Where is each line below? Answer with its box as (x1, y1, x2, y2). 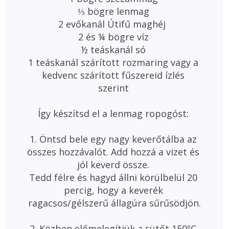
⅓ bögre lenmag (77, 5, 152, 17)
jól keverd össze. (77, 158, 152, 171)
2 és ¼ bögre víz (78, 31, 151, 43)
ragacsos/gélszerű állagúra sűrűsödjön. (28, 197, 201, 209)
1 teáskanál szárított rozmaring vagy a (28, 56, 201, 68)
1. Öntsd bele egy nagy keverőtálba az (30, 133, 199, 145)
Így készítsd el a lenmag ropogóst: (38, 107, 191, 120)
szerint (98, 82, 131, 94)
